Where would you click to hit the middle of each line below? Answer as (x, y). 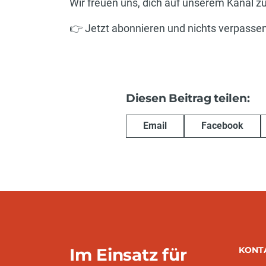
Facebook (222, 126)
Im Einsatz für (128, 255)
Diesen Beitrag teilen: (188, 98)
